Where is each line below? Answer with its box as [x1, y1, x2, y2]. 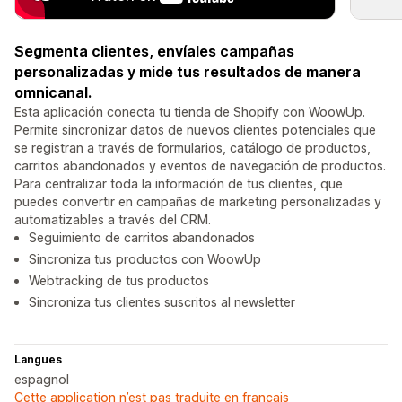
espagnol [14, 371, 69, 388]
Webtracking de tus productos [29, 273, 209, 289]
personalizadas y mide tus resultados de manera [14, 63, 361, 82]
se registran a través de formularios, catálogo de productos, [14, 140, 371, 156]
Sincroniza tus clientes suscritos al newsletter [29, 294, 295, 310]
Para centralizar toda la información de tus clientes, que [14, 176, 343, 192]
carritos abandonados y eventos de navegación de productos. [14, 158, 386, 174]
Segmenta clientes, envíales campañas [14, 42, 294, 61]
